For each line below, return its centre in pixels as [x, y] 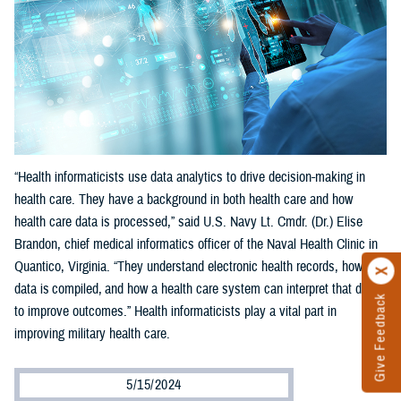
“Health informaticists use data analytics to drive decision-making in [190, 178]
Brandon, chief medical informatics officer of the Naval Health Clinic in [196, 245]
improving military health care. [92, 334]
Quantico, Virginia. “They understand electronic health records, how [188, 267]
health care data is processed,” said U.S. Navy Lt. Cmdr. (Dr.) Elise [188, 222]
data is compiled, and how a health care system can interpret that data [196, 290]
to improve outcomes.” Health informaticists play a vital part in [175, 312]
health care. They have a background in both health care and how [183, 200]
